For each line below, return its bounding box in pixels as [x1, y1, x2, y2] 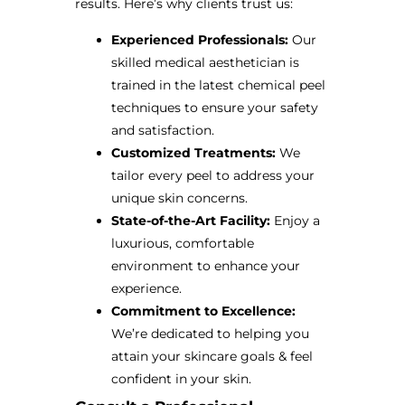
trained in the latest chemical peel [110, 76, 325, 93]
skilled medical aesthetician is [110, 53, 299, 71]
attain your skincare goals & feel [110, 347, 313, 364]
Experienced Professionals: [110, 31, 288, 48]
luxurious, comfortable [110, 234, 254, 251]
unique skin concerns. [110, 189, 248, 206]
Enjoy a [269, 212, 320, 229]
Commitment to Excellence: [110, 302, 296, 319]
